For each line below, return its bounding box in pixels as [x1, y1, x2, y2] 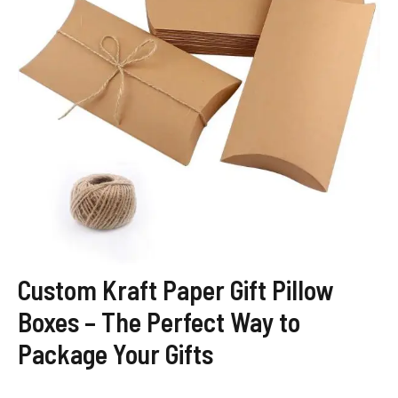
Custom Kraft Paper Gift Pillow [18, 273, 333, 306]
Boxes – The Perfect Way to [18, 305, 300, 338]
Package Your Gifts [18, 337, 213, 370]
